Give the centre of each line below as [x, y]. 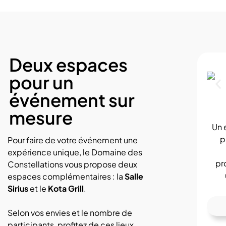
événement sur [72, 100]
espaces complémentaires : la [66, 177]
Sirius [18, 189]
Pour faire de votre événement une [73, 140]
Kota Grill [66, 189]
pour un [42, 82]
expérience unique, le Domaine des [75, 152]
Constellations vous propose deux [73, 164]
